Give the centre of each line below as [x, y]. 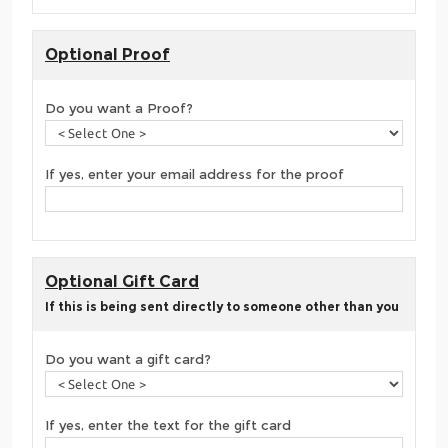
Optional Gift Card [122, 281]
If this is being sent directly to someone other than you [222, 306]
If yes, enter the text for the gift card [168, 425]
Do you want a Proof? [119, 108]
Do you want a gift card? [128, 359]
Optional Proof [107, 54]
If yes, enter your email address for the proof [194, 174]
